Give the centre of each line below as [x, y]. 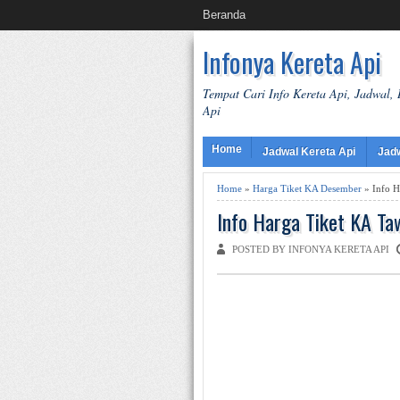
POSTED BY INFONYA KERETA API [312, 249]
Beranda [224, 15]
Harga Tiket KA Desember [307, 188]
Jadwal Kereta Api [309, 152]
